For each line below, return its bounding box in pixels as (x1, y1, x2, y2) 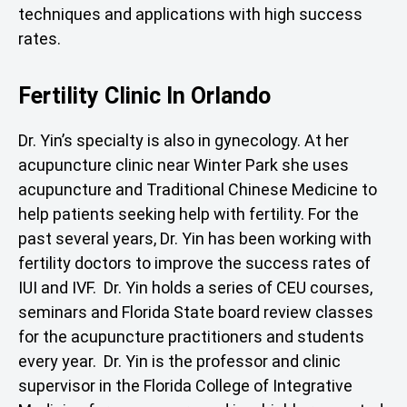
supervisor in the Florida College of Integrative (18, 375, 352, 395)
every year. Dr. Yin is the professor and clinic (18, 351, 341, 371)
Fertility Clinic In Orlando (18, 82, 271, 109)
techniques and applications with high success (18, 5, 362, 25)
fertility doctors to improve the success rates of (18, 253, 371, 273)
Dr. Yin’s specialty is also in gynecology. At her (18, 130, 349, 150)
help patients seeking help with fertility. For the (18, 203, 359, 223)
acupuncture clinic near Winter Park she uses (18, 154, 349, 174)
